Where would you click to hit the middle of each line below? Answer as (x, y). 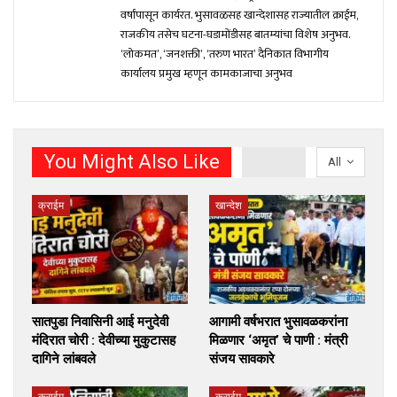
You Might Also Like (132, 161)
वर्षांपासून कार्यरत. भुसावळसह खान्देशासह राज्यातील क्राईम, (239, 15)
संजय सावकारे (242, 358)
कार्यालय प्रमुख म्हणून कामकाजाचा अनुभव (206, 73)
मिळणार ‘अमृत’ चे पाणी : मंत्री (278, 340)
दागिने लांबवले (64, 358)
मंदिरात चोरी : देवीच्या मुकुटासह (104, 340)
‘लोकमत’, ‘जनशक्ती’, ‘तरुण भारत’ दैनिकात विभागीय (225, 54)
